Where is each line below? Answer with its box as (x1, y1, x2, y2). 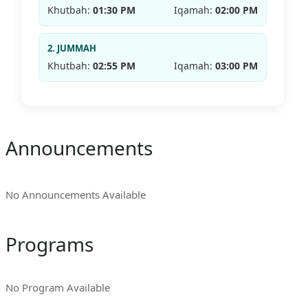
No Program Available (5, 280, 110, 295)
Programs (5, 231, 93, 258)
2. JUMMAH (47, 42, 96, 55)
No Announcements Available (5, 188, 146, 202)
